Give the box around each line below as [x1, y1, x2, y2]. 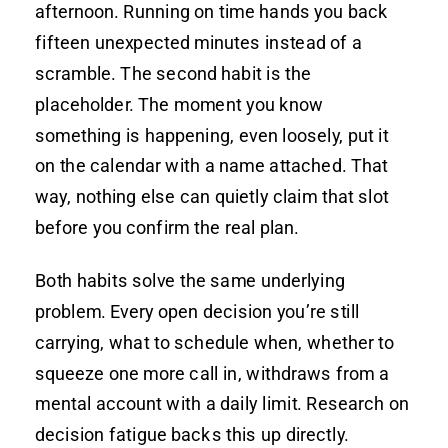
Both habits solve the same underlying [35, 269, 345, 291]
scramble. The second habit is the [35, 62, 312, 84]
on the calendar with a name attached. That [35, 154, 389, 176]
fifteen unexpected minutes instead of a [35, 31, 363, 53]
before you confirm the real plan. [35, 216, 299, 238]
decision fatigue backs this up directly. [35, 423, 349, 445]
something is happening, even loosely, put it [35, 124, 389, 146]
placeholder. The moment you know [35, 93, 324, 115]
